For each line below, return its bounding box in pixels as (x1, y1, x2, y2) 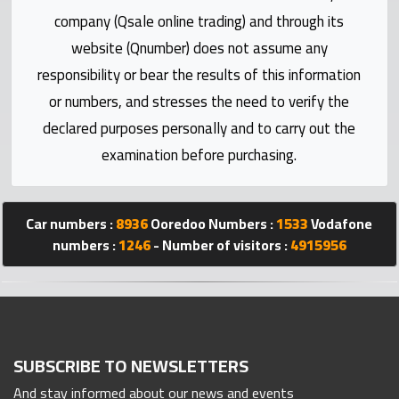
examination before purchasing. (102, 140, 297, 169)
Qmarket (28, 197, 84, 226)
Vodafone (308, 209, 373, 237)
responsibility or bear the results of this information (37, 60, 362, 89)
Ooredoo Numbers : (148, 209, 277, 237)
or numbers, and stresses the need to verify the (49, 86, 350, 116)
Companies (28, 271, 97, 300)
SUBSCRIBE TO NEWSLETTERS (13, 348, 248, 382)
